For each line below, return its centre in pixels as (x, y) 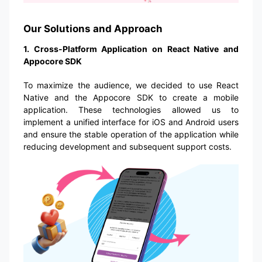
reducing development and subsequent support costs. (127, 147)
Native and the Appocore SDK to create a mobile (131, 98)
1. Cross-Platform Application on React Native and (131, 49)
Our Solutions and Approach (93, 29)
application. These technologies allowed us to (131, 110)
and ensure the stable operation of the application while (131, 135)
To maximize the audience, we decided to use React (131, 85)
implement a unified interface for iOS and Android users (131, 122)
